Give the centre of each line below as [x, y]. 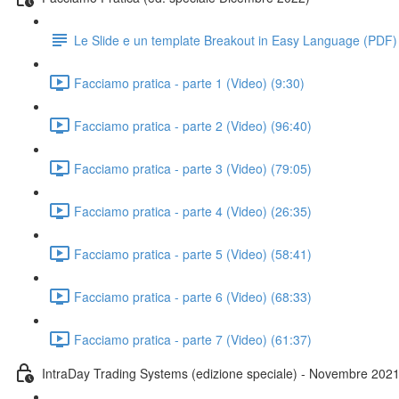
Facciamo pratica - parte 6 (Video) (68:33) [193, 296]
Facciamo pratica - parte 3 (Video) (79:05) [193, 168]
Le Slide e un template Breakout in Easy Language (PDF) [236, 40]
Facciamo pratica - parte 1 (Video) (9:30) [189, 82]
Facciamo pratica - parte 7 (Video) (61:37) [193, 339]
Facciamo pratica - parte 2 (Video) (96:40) [193, 125]
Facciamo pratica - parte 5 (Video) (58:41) [193, 253]
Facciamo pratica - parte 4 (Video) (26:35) [193, 211]
